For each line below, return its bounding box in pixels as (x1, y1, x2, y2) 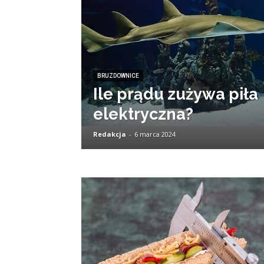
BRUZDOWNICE (97, 72, 139, 79)
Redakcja (93, 130, 126, 138)
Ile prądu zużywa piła (93, 85, 258, 103)
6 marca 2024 (134, 130, 176, 138)
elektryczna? (93, 105, 193, 123)
